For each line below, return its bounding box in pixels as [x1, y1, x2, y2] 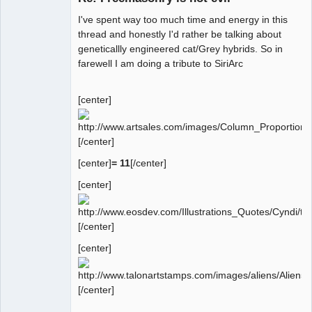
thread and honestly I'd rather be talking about [78, 28, 281, 40]
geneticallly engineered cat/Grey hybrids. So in [78, 42, 283, 54]
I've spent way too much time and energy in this [78, 13, 288, 25]
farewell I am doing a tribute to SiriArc [78, 57, 243, 69]
